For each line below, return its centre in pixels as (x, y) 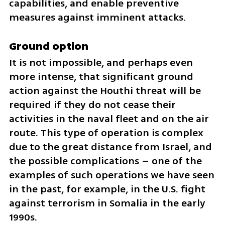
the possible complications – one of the (105, 161)
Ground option (48, 46)
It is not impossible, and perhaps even (101, 63)
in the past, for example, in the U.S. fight (107, 189)
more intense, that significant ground (101, 77)
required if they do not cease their (92, 105)
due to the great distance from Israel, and (110, 147)
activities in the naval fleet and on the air (109, 119)
